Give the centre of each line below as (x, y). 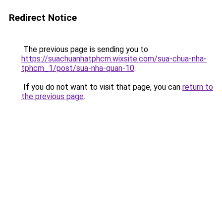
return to (198, 87)
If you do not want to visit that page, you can (102, 87)
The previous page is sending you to (85, 49)
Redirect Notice (43, 18)
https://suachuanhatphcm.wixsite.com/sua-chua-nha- (114, 59)
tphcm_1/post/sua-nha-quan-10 (78, 68)
